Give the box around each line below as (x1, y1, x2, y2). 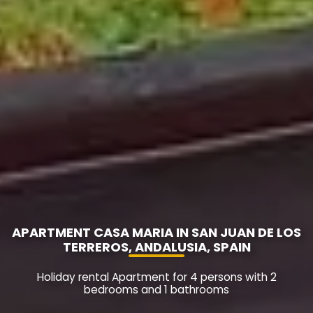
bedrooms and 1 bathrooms (84, 282, 229, 298)
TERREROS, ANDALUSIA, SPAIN (62, 238, 251, 256)
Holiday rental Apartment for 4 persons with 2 (36, 270, 277, 285)
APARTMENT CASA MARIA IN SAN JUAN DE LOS (12, 224, 301, 242)
